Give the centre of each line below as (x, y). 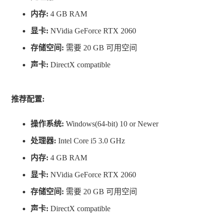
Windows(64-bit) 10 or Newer (111, 124)
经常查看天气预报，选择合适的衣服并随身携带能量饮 (104, 42)
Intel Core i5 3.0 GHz (91, 141)
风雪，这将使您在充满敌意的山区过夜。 (81, 17)
